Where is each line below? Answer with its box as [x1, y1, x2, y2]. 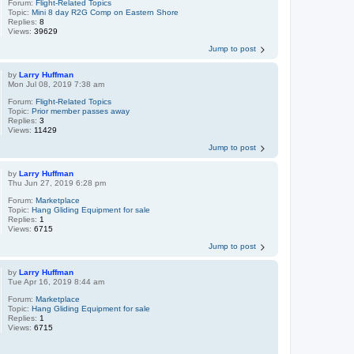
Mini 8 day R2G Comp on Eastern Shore [32, 8, 179, 17]
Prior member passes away [32, 107, 130, 115]
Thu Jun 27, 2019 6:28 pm [8, 179, 107, 187]
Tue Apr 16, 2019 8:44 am [8, 277, 105, 286]
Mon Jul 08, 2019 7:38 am [8, 80, 105, 88]
